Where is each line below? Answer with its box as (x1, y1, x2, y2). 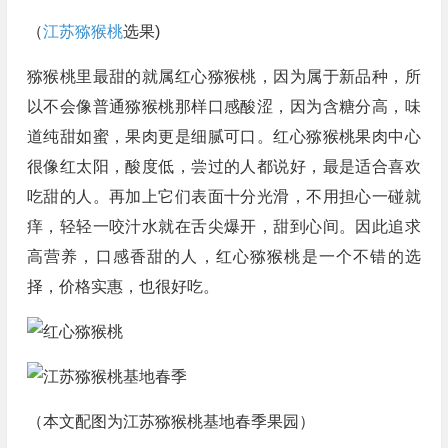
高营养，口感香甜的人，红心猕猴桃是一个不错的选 (26, 248, 421, 265)
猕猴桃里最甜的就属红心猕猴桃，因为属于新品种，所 (26, 68, 421, 85)
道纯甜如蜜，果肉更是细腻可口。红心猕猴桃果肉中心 (26, 128, 421, 145)
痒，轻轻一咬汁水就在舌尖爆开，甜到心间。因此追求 (26, 218, 421, 235)
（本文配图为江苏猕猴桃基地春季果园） (26, 413, 315, 430)
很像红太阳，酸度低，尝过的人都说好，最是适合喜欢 (26, 158, 421, 175)
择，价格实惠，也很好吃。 (26, 278, 219, 295)
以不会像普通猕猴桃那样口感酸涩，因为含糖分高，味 (26, 98, 421, 115)
